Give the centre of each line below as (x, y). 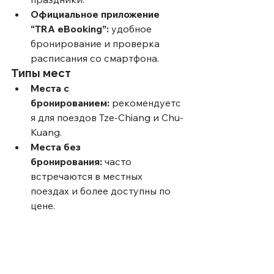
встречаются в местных (88, 176)
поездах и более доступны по (102, 191)
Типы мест (41, 73)
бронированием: (70, 103)
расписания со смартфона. (95, 58)
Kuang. (46, 132)
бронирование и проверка (96, 44)
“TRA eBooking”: (70, 29)
